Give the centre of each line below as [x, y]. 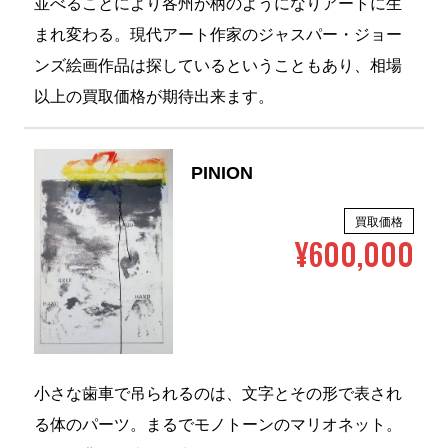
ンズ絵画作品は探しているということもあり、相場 [217, 67]
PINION [222, 174]
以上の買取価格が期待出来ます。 [153, 98]
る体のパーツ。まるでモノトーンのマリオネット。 [217, 426]
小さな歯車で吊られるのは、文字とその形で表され [217, 395]
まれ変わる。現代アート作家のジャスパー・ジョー [217, 36]
